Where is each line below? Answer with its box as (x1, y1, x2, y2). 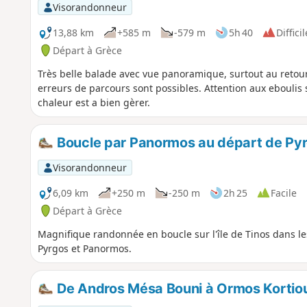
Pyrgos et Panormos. (37, 241, 132, 255)
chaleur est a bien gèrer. (37, 95, 150, 109)
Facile (270, 186, 297, 199)
